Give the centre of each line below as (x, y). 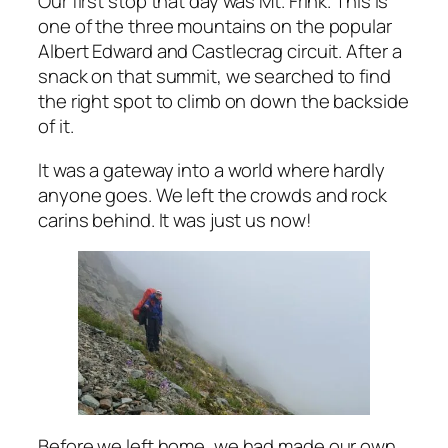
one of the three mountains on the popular (215, 26)
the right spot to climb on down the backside (223, 101)
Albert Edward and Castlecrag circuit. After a (220, 51)
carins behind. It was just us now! (175, 219)
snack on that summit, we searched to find (214, 76)
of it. (56, 126)
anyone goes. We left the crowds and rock (212, 194)
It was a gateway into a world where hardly (211, 169)
